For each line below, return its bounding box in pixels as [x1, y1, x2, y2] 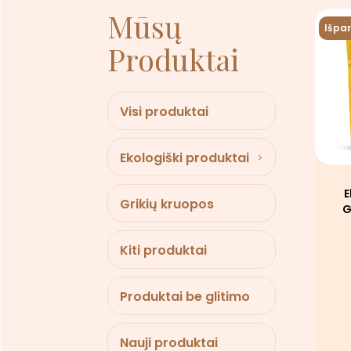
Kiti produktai [120, 241, 207, 259]
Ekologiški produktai [120, 149, 249, 167]
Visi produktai [120, 103, 208, 121]
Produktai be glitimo [120, 288, 250, 306]
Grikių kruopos [120, 195, 214, 213]
